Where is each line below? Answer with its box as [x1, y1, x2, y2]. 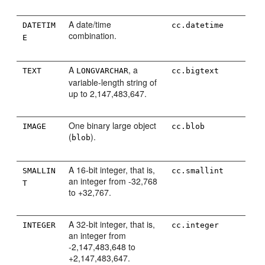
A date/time [69, 18, 112, 30]
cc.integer [172, 221, 219, 230]
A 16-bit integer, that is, [69, 164, 156, 176]
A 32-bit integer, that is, [69, 218, 156, 230]
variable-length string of [69, 76, 157, 88]
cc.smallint [172, 166, 224, 175]
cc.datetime [172, 21, 224, 30]
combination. [69, 30, 117, 41]
